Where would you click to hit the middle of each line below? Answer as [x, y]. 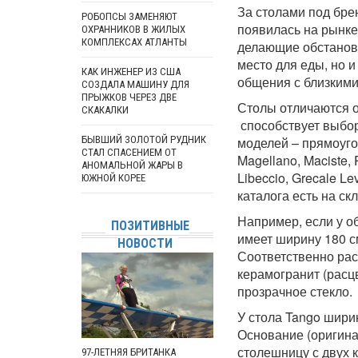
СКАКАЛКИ [105, 110]
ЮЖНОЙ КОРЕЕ [113, 178]
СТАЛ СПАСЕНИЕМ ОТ [129, 152]
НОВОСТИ [145, 243]
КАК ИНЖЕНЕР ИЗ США [131, 72]
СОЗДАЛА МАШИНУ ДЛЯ [135, 84]
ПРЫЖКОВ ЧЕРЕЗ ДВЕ [129, 97]
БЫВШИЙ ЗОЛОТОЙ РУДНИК [144, 139]
